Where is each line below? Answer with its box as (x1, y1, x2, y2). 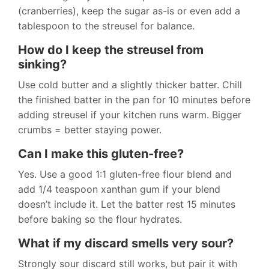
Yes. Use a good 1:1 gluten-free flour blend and (18, 168, 232, 181)
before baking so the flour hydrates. (18, 213, 182, 226)
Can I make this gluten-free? (18, 147, 184, 162)
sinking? (18, 57, 67, 72)
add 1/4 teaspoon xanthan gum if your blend (18, 183, 220, 196)
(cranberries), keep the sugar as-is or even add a (18, 5, 240, 17)
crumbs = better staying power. (18, 124, 162, 136)
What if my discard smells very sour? (18, 236, 234, 251)
